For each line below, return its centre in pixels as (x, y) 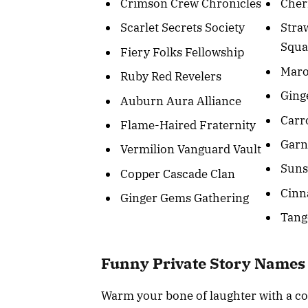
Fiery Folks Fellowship (182, 52)
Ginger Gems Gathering (185, 198)
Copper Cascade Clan (178, 174)
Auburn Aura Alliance (181, 101)
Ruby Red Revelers (171, 77)
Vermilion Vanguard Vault (191, 150)
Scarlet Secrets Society (183, 28)
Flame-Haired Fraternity (188, 125)
